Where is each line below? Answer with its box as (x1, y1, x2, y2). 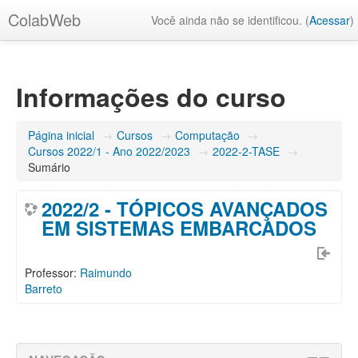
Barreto (25, 280, 62, 296)
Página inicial (28, 127, 94, 143)
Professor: (25, 265, 80, 280)
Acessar (309, 12, 350, 28)
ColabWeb (8, 8, 81, 31)
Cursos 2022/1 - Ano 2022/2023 (28, 143, 190, 159)
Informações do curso (16, 78, 286, 115)
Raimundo (80, 265, 132, 280)
